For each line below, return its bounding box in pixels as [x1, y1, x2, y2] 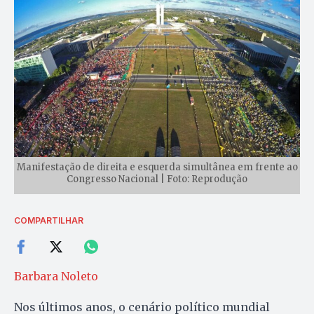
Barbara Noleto [14, 269, 98, 284]
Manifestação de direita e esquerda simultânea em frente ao [16, 161, 298, 174]
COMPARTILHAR [14, 215, 83, 226]
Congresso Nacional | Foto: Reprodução [67, 173, 247, 186]
